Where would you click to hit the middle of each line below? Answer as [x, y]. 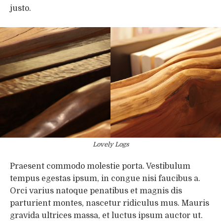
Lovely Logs [110, 145]
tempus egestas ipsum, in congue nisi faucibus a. [105, 178]
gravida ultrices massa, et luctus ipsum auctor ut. [106, 215]
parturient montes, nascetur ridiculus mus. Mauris [110, 203]
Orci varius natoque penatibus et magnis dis [96, 191]
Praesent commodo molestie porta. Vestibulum [100, 166]
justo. [20, 8]
